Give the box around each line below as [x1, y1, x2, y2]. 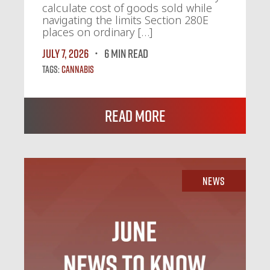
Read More [104, 106, 166, 126]
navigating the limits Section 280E [42, 13, 209, 28]
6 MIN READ [104, 46, 148, 61]
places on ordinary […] [42, 25, 152, 40]
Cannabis [61, 63, 94, 76]
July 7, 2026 [42, 46, 89, 61]
